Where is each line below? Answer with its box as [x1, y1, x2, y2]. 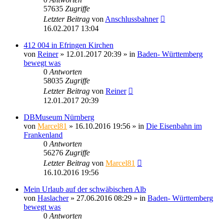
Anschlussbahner [105, 14, 158, 23]
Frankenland [24, 130, 63, 139]
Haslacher [37, 193, 69, 202]
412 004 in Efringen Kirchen [24, 40, 113, 49]
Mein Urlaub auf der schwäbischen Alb [24, 184, 146, 193]
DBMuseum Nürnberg [24, 112, 94, 121]
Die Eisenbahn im [146, 121, 202, 130]
